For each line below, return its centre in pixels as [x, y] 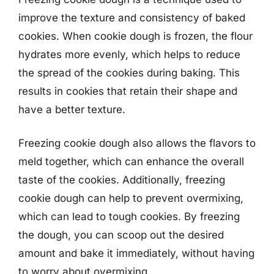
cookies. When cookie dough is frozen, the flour [135, 36]
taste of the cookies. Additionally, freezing [122, 180]
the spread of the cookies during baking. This [129, 72]
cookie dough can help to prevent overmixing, [131, 198]
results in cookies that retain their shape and [128, 91]
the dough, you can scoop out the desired [121, 235]
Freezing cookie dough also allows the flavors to [137, 143]
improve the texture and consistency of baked [132, 17]
